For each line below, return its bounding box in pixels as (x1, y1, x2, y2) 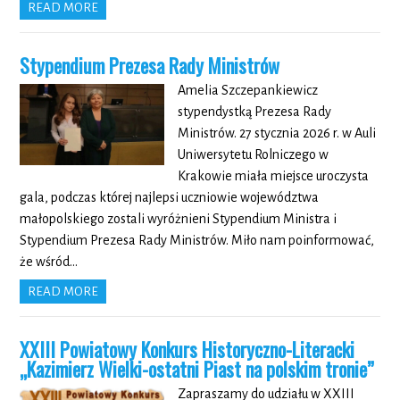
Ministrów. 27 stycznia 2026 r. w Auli (177, 126, 376, 141)
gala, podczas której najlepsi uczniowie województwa (20, 190, 320, 205)
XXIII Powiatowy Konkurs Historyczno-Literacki (20, 335, 355, 364)
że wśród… (20, 254, 79, 270)
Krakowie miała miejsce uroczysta (177, 169, 369, 184)
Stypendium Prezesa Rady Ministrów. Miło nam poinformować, (20, 233, 375, 248)
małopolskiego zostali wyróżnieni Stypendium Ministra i (20, 212, 337, 227)
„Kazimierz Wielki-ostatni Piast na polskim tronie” (20, 354, 375, 384)
